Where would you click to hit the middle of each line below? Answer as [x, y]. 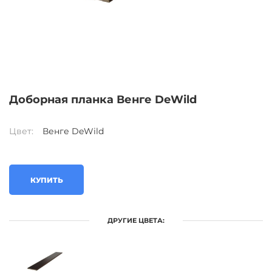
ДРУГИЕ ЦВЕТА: [136, 220]
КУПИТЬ [47, 180]
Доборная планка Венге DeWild [103, 100]
